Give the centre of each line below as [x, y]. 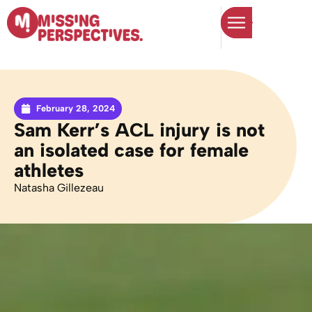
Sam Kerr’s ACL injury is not [139, 130]
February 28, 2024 [76, 108]
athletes [49, 170]
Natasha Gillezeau [59, 188]
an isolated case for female [131, 150]
